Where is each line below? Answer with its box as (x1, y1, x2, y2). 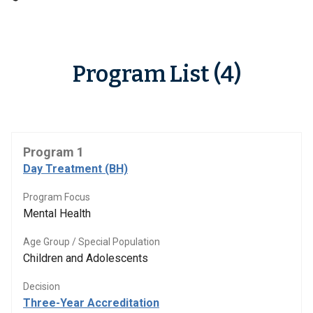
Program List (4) (72, 61, 241, 87)
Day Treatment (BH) (23, 162, 128, 175)
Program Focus (23, 191, 90, 203)
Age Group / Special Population (23, 236, 160, 247)
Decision (23, 281, 60, 292)
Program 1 (23, 145, 84, 159)
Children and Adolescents (23, 252, 148, 265)
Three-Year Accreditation (23, 296, 159, 310)
